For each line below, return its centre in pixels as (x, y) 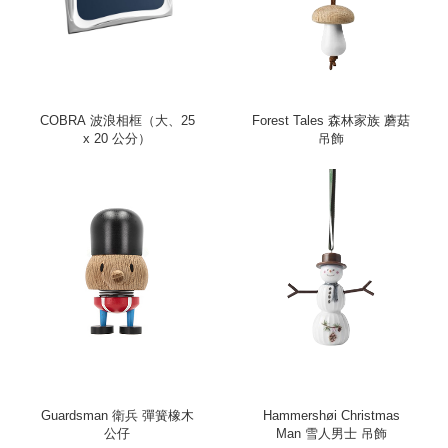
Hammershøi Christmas (331, 416)
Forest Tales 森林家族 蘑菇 (331, 120)
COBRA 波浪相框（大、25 (117, 120)
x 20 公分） (117, 138)
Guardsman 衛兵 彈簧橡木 (117, 416)
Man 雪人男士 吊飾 (331, 434)
